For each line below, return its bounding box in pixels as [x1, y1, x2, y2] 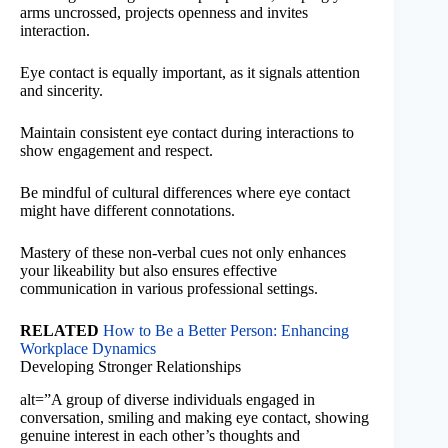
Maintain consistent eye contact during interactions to [20, 123, 354, 141]
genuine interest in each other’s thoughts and [20, 426, 300, 444]
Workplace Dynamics [20, 339, 156, 357]
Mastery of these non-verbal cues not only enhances [20, 243, 346, 261]
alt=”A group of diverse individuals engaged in [20, 390, 315, 408]
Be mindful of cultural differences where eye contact [20, 183, 350, 201]
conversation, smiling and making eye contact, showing [20, 408, 369, 426]
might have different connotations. [20, 201, 235, 219]
